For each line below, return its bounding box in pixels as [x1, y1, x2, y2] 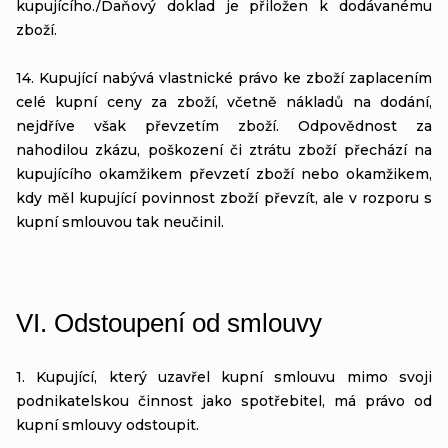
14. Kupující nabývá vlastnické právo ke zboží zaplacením [16, 68, 432, 87]
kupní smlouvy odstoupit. [16, 415, 199, 434]
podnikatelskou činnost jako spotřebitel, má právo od [16, 391, 432, 410]
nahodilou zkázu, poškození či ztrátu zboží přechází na [16, 140, 432, 159]
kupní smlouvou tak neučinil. [16, 212, 224, 231]
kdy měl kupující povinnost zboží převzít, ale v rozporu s [16, 188, 432, 207]
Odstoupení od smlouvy [54, 307, 322, 338]
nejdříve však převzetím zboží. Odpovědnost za [16, 116, 432, 135]
